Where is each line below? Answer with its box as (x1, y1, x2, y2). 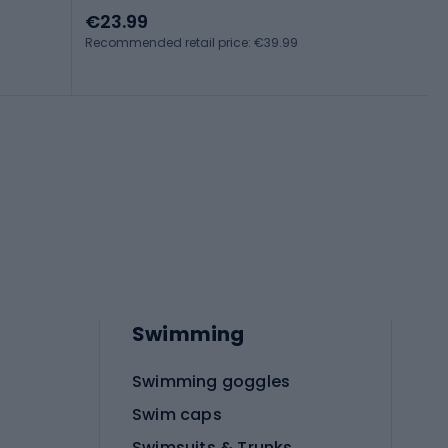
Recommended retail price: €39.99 (85, 34, 298, 52)
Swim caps (132, 403, 222, 427)
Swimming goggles (132, 370, 291, 394)
